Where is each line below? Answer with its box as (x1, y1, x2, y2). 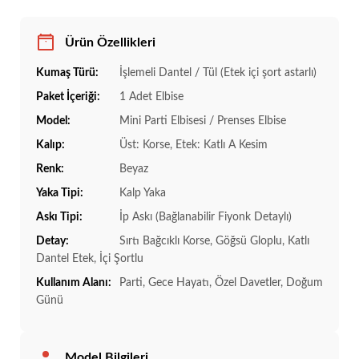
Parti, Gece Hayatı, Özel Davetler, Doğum (116, 277, 323, 289)
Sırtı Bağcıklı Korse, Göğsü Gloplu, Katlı (116, 236, 309, 248)
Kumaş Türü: (36, 67, 99, 79)
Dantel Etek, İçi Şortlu (36, 253, 143, 265)
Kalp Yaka (116, 188, 166, 200)
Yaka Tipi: (36, 188, 83, 200)
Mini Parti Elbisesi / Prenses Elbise (116, 115, 286, 127)
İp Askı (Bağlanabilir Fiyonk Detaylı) (116, 212, 292, 224)
